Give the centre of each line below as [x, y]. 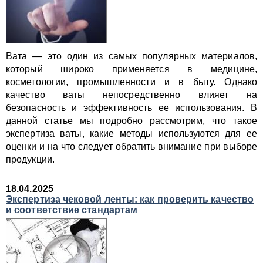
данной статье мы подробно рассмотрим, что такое [131, 121]
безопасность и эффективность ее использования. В [131, 108]
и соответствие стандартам [72, 210]
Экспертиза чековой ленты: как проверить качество [130, 199]
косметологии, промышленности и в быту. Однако [131, 82]
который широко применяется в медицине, [131, 69]
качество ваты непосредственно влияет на [131, 95]
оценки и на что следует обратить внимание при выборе [131, 146]
